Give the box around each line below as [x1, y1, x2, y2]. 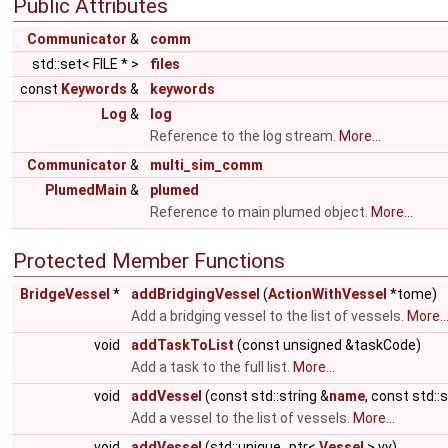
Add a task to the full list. [131, 359, 293, 375]
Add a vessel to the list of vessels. [131, 410, 353, 426]
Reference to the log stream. [150, 128, 339, 144]
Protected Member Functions [13, 249, 285, 273]
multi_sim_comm [150, 157, 263, 173]
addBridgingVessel [131, 286, 260, 302]
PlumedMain [45, 182, 127, 198]
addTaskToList [131, 337, 234, 353]
